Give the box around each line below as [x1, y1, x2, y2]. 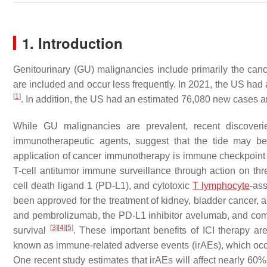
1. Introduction [22, 33, 123, 53]
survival [13, 225, 50, 235]
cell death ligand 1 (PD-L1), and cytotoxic [13, 181, 193, 191]
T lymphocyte [193, 181, 250, 191]
